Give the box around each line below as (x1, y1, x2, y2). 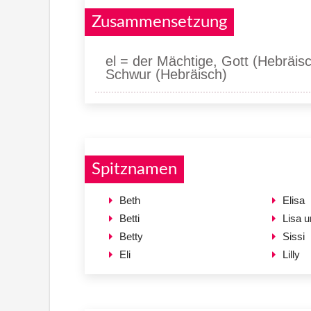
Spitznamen (92, 160, 177, 178)
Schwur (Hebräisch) (106, 66, 227, 82)
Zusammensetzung (92, 13, 227, 31)
